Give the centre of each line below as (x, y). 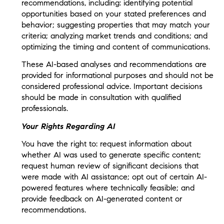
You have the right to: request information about (106, 143)
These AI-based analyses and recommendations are (114, 64)
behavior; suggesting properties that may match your (115, 24)
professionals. (44, 108)
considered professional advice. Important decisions (112, 86)
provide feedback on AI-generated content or (102, 198)
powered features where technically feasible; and (108, 187)
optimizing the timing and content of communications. (115, 46)
